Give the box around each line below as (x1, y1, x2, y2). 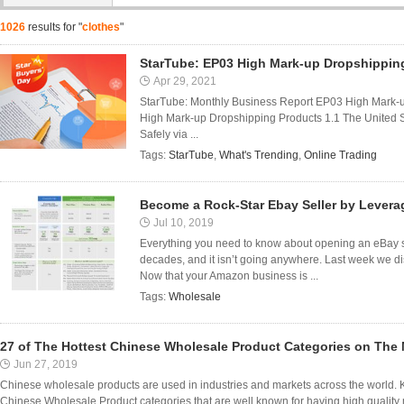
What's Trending (219, 149, 298, 161)
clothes (82, 21, 120, 33)
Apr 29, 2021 (153, 75, 216, 87)
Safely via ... (140, 128, 198, 141)
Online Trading (304, 149, 377, 161)
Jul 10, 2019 (153, 216, 214, 229)
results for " (25, 21, 82, 33)
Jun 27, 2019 (14, 358, 78, 371)
